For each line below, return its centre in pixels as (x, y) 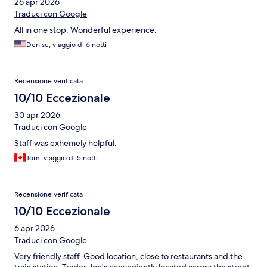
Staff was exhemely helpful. (66, 143)
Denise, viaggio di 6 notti (66, 45)
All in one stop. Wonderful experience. (86, 30)
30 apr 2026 (37, 115)
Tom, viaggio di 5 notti (62, 158)
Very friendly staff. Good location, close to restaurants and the (128, 257)
